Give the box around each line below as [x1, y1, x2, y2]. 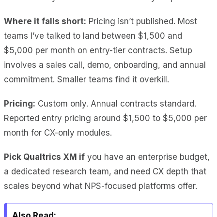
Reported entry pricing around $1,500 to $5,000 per [4, 113, 207, 123]
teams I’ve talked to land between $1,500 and [4, 31, 182, 41]
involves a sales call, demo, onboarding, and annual [4, 60, 206, 70]
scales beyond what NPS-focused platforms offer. [4, 181, 197, 191]
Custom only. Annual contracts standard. [35, 98, 196, 108]
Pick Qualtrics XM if [4, 152, 85, 162]
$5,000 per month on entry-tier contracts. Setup [4, 45, 192, 55]
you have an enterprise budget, [85, 152, 210, 162]
